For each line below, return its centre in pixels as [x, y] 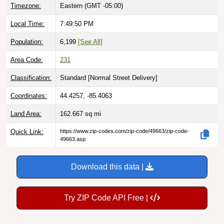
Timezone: [26, 5]
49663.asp [73, 139]
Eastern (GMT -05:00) [91, 5]
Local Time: [27, 23]
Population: [27, 41]
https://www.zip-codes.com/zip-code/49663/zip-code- [124, 131]
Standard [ [75, 77]
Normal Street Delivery [123, 77]
